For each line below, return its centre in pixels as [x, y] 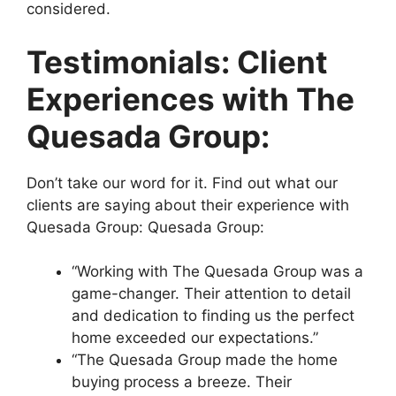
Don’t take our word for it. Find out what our [182, 183]
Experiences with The [190, 99]
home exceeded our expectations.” [195, 338]
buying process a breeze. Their [182, 382]
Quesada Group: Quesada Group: [145, 227]
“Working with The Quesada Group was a [217, 272]
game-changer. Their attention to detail [211, 294]
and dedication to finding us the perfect [213, 316]
